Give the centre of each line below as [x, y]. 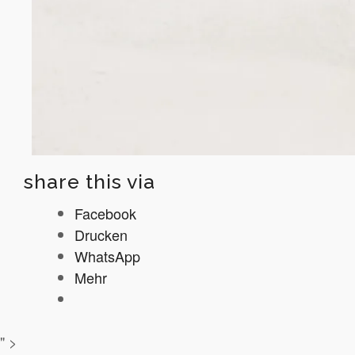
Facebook [105, 214]
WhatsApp [107, 256]
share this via [90, 181]
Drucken [101, 235]
